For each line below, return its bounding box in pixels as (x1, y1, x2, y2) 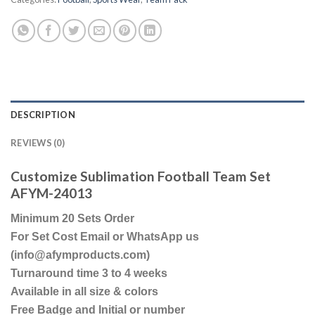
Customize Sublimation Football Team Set (11, 168, 271, 185)
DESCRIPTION (11, 109, 75, 121)
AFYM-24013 (11, 185, 92, 202)
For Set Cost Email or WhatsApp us (11, 230, 199, 243)
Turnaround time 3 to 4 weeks (11, 266, 167, 279)
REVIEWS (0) (11, 137, 65, 149)
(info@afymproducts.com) (11, 248, 150, 261)
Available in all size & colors (11, 285, 158, 297)
